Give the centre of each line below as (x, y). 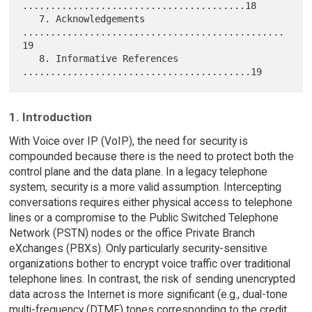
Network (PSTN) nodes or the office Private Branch (132, 233)
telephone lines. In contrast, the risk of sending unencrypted (152, 279)
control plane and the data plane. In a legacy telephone (138, 172)
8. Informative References (31, 59)
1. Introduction (50, 117)
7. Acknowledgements (31, 19)
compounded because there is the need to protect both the (151, 157)
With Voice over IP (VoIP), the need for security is (128, 141)
